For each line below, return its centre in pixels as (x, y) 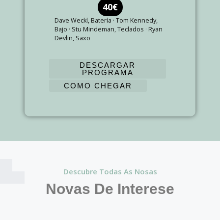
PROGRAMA (108, 72)
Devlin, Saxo (72, 38)
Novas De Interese (110, 189)
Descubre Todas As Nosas (110, 171)
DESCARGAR (108, 65)
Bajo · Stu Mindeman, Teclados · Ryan (109, 29)
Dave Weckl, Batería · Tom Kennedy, (106, 20)
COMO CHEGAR (98, 86)
